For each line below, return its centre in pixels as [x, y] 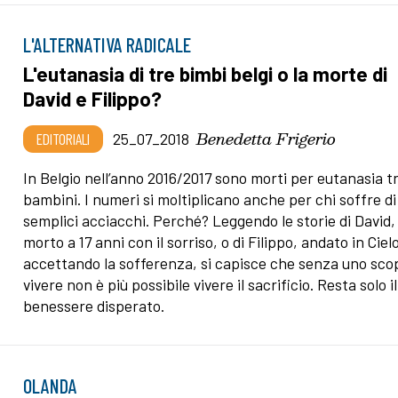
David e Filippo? [93, 99]
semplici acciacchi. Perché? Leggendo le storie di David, [210, 221]
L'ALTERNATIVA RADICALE [107, 45]
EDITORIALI [64, 139]
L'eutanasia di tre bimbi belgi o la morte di [206, 74]
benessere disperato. [94, 306]
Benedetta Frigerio [267, 139]
